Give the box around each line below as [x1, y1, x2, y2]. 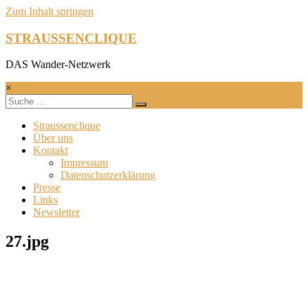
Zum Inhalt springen [5, 5, 93, 17]
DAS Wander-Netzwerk [5, 58, 111, 71]
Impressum [60, 157, 108, 169]
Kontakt [33, 144, 68, 157]
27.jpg [5, 232, 49, 251]
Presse [33, 181, 60, 194]
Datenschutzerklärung [60, 169, 155, 181]
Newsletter [33, 206, 80, 219]
